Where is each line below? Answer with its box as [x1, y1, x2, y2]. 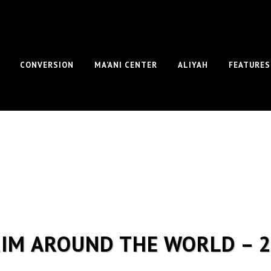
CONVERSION [20, 60, 74, 70]
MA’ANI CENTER [94, 60, 157, 70]
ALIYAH [178, 60, 208, 70]
